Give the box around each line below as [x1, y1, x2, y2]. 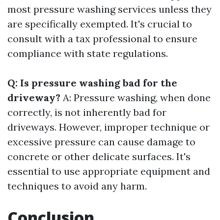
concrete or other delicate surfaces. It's [7, 150, 191, 163]
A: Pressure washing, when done [60, 91, 211, 104]
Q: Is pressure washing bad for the [7, 77, 177, 89]
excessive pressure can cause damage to [7, 136, 195, 148]
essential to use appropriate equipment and [7, 165, 210, 177]
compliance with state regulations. [7, 47, 168, 59]
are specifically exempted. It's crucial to [7, 18, 192, 30]
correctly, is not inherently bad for [7, 106, 166, 118]
